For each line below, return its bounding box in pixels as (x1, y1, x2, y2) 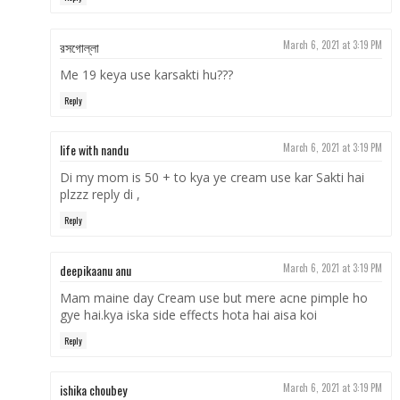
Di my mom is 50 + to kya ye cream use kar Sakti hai (59, 169, 364, 187)
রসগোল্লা (59, 37, 99, 56)
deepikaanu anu (59, 260, 131, 279)
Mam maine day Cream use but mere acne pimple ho (59, 288, 368, 306)
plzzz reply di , (59, 186, 140, 204)
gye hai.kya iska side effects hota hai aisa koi (59, 305, 317, 323)
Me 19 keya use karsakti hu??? (59, 65, 233, 83)
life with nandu (59, 140, 129, 160)
